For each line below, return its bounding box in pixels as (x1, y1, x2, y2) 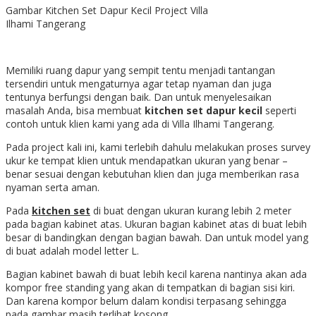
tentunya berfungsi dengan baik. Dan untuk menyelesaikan (6, 90, 272, 104)
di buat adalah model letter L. (6, 244, 142, 258)
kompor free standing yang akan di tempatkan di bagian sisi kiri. (6, 281, 295, 295)
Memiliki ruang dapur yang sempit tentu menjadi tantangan (6, 63, 275, 78)
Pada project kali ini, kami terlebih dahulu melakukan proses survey (6, 140, 310, 154)
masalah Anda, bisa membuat (6, 104, 145, 118)
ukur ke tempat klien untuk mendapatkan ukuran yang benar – (6, 154, 288, 168)
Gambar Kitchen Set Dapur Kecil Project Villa (6, 4, 208, 18)
